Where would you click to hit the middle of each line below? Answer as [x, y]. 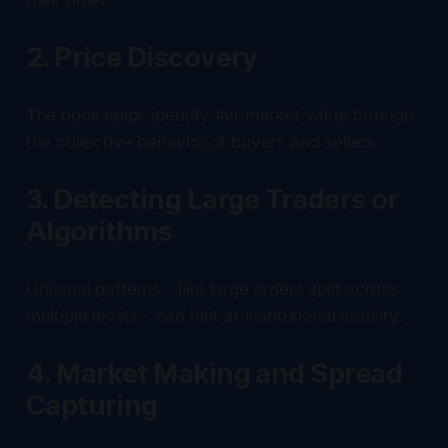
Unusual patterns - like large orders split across [212, 288]
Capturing [91, 405]
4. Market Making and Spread [214, 373]
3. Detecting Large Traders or [212, 199]
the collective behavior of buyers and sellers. [202, 141]
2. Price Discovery [141, 57]
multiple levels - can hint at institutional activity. [214, 315]
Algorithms [99, 231]
